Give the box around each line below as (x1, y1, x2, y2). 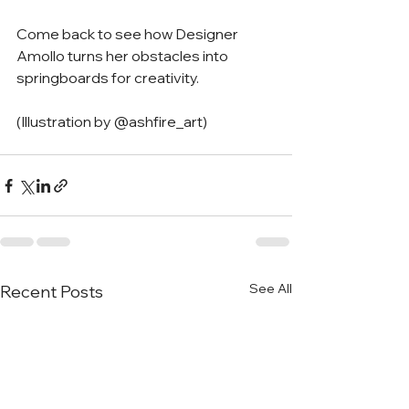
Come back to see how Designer (16, 25, 241, 44)
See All (249, 280, 292, 298)
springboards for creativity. (16, 68, 202, 88)
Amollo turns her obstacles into (16, 47, 231, 66)
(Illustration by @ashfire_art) (16, 112, 207, 131)
